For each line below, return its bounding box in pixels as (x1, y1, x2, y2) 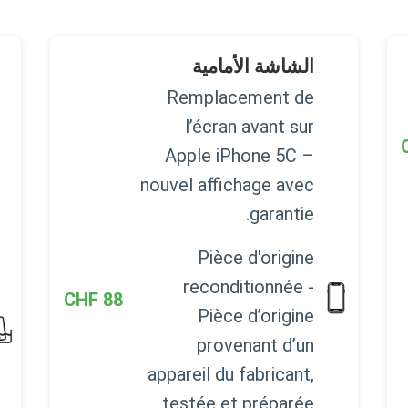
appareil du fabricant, (147, 362, 314, 385)
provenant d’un (196, 333, 314, 356)
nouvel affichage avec (139, 173, 314, 196)
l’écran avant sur (184, 115, 314, 138)
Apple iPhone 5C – (164, 144, 314, 167)
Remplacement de (166, 86, 314, 108)
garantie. (249, 202, 314, 225)
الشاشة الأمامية (191, 53, 314, 79)
